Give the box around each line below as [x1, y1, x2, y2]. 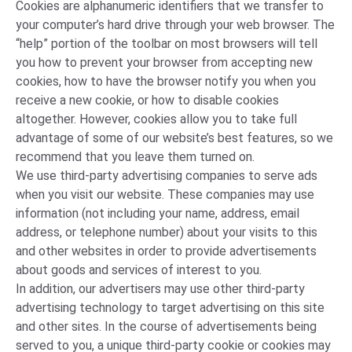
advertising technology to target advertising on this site [16, 300, 324, 315]
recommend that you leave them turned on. [16, 149, 255, 164]
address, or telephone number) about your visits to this [16, 225, 317, 240]
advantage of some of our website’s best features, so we [16, 130, 333, 145]
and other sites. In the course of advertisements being [16, 319, 317, 334]
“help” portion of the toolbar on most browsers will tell [16, 36, 317, 51]
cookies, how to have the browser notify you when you [16, 74, 316, 89]
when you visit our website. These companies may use [16, 187, 314, 202]
